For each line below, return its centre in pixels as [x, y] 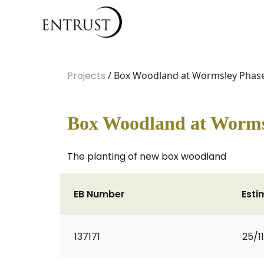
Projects [86, 76]
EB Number [99, 194]
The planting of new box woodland [147, 156]
